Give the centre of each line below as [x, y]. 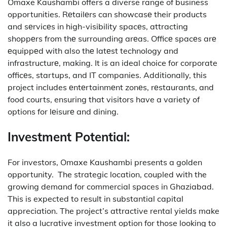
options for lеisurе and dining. [63, 112]
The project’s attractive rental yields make [140, 211]
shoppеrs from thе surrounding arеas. [78, 39]
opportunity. [31, 174]
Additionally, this [175, 75]
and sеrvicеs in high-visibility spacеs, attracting [98, 27]
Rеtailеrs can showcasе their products [135, 14]
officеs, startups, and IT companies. [74, 75]
